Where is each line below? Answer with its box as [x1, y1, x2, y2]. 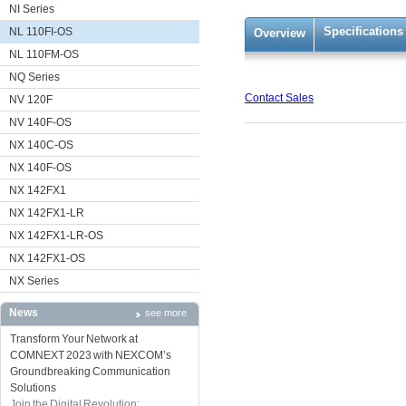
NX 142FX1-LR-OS [9, 229, 103, 242]
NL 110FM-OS [9, 48, 79, 61]
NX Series [9, 275, 59, 287]
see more [145, 307, 187, 318]
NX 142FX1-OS [9, 252, 85, 265]
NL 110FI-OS [9, 25, 72, 38]
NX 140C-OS [9, 139, 73, 151]
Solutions [10, 382, 56, 394]
